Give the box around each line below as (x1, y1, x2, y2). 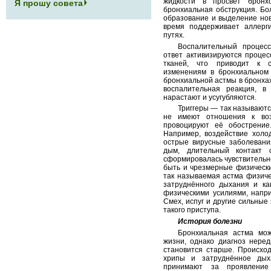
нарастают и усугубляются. (163, 93, 256, 102)
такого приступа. (163, 206, 221, 215)
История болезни (178, 217, 242, 226)
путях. (163, 30, 184, 39)
